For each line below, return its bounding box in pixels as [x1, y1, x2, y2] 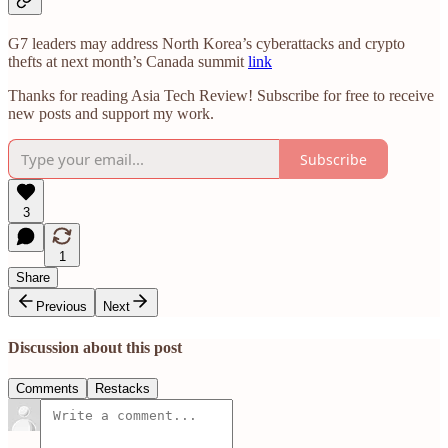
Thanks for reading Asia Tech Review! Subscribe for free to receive [8, 87, 434, 105]
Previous [36, 299, 87, 315]
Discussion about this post [8, 338, 182, 356]
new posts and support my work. [8, 105, 214, 123]
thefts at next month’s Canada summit [8, 53, 248, 71]
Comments [16, 380, 79, 396]
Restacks [95, 380, 150, 396]
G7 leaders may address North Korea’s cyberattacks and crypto [8, 35, 405, 53]
